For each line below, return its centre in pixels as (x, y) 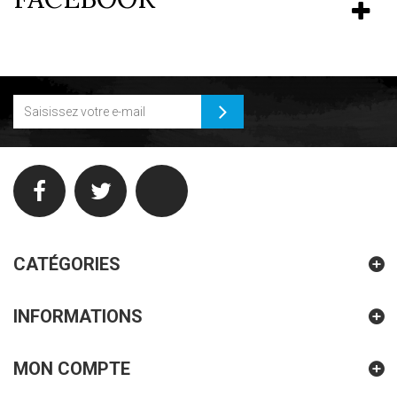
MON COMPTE (72, 368)
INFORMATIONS (78, 316)
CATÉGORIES (67, 264)
